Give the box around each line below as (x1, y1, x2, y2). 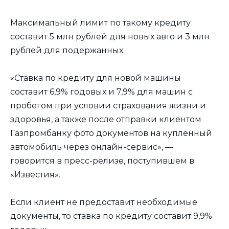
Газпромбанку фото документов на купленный (10, 128, 212, 138)
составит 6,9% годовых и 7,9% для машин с (10, 86, 193, 97)
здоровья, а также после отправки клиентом (10, 114, 201, 124)
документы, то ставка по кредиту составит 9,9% (10, 211, 212, 221)
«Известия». (10, 169, 60, 179)
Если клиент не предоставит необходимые (10, 197, 197, 208)
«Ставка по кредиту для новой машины (10, 73, 181, 83)
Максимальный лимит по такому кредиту (10, 17, 191, 28)
